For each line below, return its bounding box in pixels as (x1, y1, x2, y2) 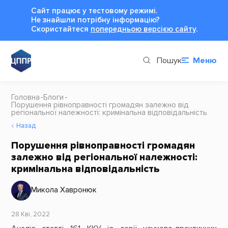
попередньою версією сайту (90, 24, 196, 34)
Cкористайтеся (31, 24, 91, 34)
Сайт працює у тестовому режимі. (31, 6, 157, 16)
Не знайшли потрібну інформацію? (31, 15, 160, 25)
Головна (11, 92, 40, 102)
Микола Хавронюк (31, 185, 97, 195)
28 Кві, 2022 (11, 210, 50, 219)
